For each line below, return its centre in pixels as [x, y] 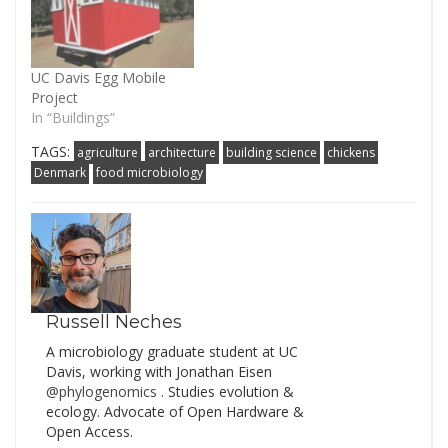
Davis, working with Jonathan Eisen [159, 372]
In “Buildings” [73, 118]
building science [271, 153]
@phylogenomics [103, 392]
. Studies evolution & [227, 392]
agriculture [107, 153]
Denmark [60, 173]
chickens [351, 153]
